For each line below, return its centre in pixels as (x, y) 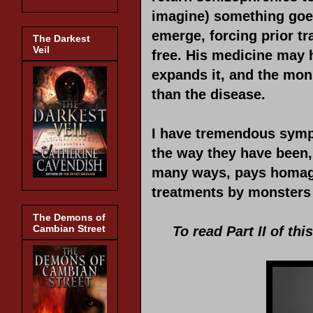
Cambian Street (69, 228)
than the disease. (209, 94)
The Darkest (61, 39)
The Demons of (69, 217)
